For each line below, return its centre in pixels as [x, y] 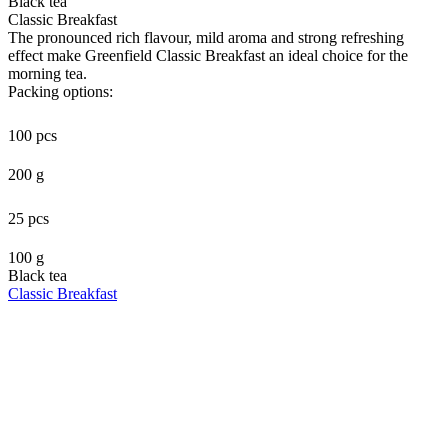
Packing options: [60, 91]
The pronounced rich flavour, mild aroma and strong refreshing [206, 37]
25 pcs [28, 218]
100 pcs [32, 135]
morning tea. [47, 73]
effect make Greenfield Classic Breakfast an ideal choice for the [208, 55]
